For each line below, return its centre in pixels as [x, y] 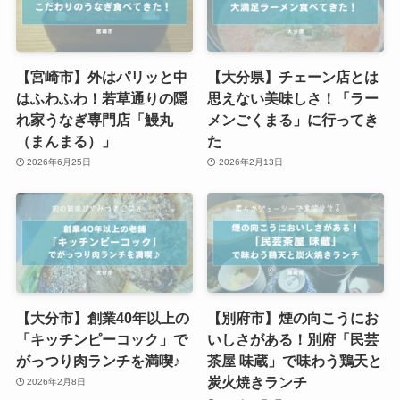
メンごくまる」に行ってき [293, 119]
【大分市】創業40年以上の [102, 317]
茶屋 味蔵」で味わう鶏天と [295, 360]
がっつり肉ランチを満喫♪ [98, 360]
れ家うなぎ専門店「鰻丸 [94, 119]
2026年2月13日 [250, 162]
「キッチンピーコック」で [101, 339]
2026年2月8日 [57, 382]
